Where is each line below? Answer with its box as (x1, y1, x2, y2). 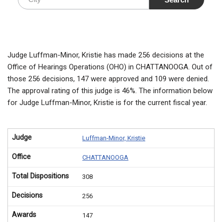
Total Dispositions (12, 171, 69, 180)
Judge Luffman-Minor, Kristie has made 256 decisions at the (7, 50, 204, 59)
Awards (12, 210, 36, 219)
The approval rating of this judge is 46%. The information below (7, 86, 213, 95)
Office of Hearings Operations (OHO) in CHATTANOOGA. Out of (7, 62, 213, 71)
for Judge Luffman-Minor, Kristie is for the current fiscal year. (7, 98, 207, 107)
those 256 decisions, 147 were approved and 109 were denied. (7, 74, 209, 83)
